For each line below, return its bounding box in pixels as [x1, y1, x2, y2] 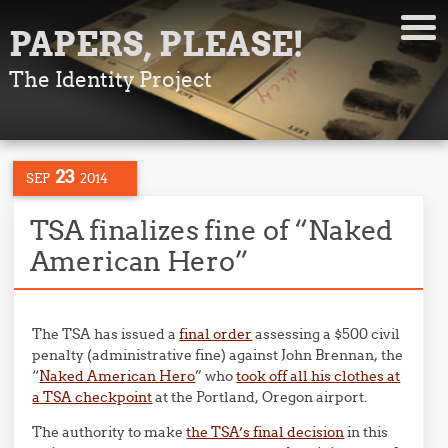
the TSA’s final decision [186, 423, 345, 441]
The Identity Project [8, 66, 212, 93]
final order [179, 325, 253, 343]
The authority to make [32, 423, 187, 441]
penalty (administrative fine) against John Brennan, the [32, 346, 404, 364]
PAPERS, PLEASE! [8, 23, 304, 65]
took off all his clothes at [236, 367, 401, 385]
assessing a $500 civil [252, 325, 401, 343]
